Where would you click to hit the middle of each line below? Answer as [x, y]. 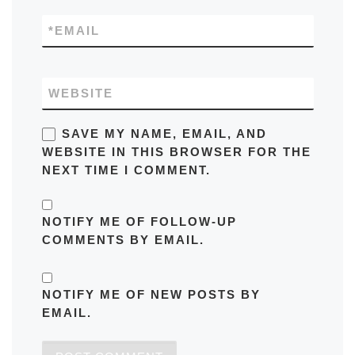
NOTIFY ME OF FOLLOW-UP [139, 222]
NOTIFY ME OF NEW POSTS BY [151, 295]
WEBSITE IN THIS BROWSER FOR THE [176, 152]
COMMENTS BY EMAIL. [123, 240]
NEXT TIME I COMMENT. [126, 170]
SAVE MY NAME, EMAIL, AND [164, 134]
